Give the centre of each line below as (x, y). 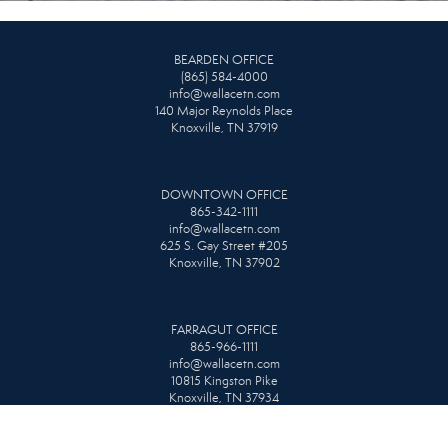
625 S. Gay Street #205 (224, 246)
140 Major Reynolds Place (224, 111)
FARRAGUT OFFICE (224, 330)
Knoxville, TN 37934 (224, 398)
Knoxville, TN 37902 (224, 263)
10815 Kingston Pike (224, 381)
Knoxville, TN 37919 (224, 128)
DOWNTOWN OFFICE (224, 195)
